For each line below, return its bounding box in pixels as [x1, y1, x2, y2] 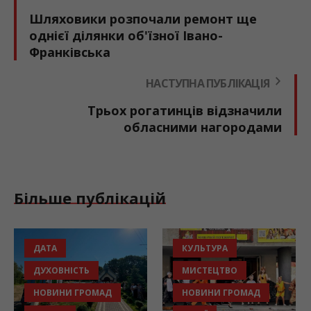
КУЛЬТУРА [182, 242, 228, 254]
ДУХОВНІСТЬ [33, 264, 90, 276]
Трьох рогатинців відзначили [87, 101, 282, 119]
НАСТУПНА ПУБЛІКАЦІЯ [146, 75, 269, 91]
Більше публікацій [14, 187, 166, 208]
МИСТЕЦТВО [182, 264, 237, 276]
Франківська [29, 43, 110, 60]
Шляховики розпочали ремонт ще [29, 10, 257, 27]
